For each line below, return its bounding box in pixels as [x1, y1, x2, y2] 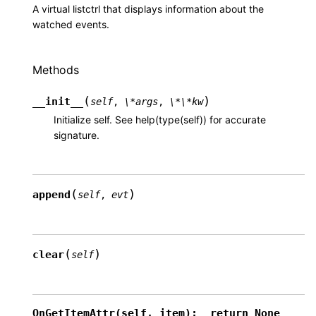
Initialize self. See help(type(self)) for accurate [54, 114, 266, 126]
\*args [124, 96, 158, 108]
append [32, 188, 71, 202]
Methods [32, 62, 79, 77]
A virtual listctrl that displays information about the [32, 2, 264, 15]
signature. [54, 129, 99, 142]
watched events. [32, 18, 109, 30]
